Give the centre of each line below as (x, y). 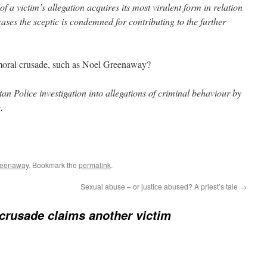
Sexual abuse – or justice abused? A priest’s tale (160, 187)
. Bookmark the (54, 165)
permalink (95, 165)
